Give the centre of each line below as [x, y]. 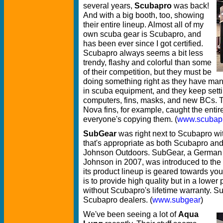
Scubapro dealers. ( [118, 199]
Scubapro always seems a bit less [143, 53]
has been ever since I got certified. [143, 43]
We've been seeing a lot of [131, 214]
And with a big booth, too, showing [144, 15]
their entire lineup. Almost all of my [143, 24]
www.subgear [176, 199]
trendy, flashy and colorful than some [147, 62]
